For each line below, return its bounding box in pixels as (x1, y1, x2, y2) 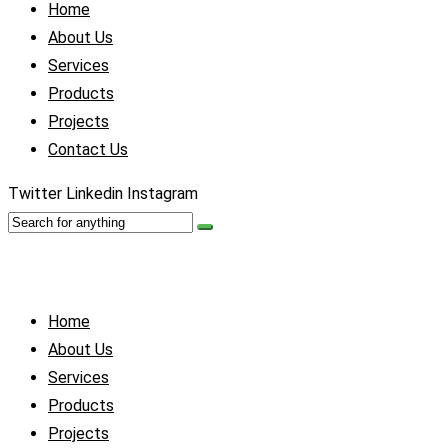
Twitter (8, 184, 62, 203)
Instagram (127, 184, 198, 203)
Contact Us (48, 140, 128, 159)
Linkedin (66, 184, 123, 203)
